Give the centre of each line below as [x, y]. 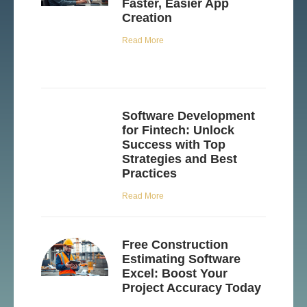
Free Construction [175, 244]
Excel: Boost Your [175, 273]
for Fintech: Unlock [179, 130]
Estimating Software [182, 259]
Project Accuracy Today [192, 287]
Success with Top [174, 144]
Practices [150, 173]
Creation [147, 18]
